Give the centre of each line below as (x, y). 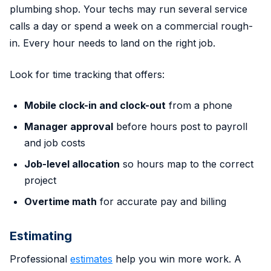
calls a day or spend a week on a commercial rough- (131, 26)
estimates (91, 259)
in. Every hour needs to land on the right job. (113, 43)
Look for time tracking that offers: (87, 74)
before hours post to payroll (180, 126)
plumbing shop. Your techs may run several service (129, 9)
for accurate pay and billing (162, 201)
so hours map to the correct (187, 164)
